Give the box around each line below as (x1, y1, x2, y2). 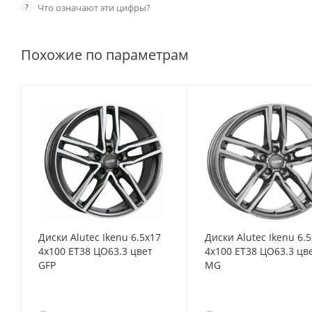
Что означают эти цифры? (38, 1, 150, 14)
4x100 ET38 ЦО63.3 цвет (38, 244, 153, 258)
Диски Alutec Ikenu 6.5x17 (38, 231, 161, 244)
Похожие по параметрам (21, 45, 189, 64)
